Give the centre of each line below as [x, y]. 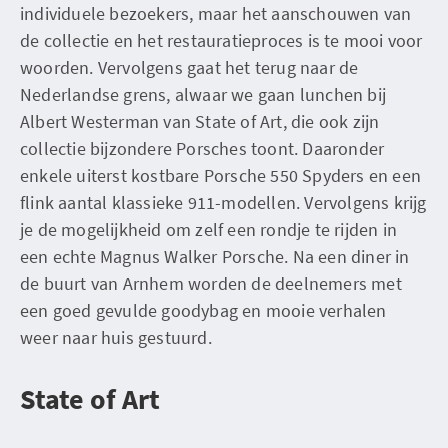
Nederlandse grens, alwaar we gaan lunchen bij [203, 94]
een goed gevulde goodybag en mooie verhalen [203, 310]
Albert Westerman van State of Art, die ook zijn [200, 121]
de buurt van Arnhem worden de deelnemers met [211, 283]
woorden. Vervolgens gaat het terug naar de [189, 67]
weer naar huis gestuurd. [116, 337]
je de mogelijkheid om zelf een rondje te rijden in [209, 229]
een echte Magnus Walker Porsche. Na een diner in [215, 256]
